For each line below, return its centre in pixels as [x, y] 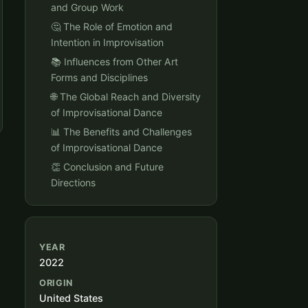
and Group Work [87, 8]
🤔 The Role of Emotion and [112, 27]
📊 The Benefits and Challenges [121, 132]
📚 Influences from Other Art [114, 62]
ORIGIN [56, 283]
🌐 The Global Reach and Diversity [126, 97]
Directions [73, 183]
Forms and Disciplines [99, 78]
